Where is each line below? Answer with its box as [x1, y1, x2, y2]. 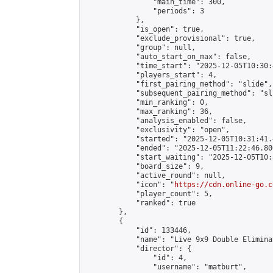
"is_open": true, [85, 25, 204, 34]
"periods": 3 [85, 7, 204, 15]
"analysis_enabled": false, [85, 116, 247, 125]
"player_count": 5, [85, 190, 213, 198]
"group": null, [85, 43, 196, 52]
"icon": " [85, 180, 174, 189]
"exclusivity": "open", [85, 126, 230, 134]
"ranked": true [85, 199, 196, 207]
